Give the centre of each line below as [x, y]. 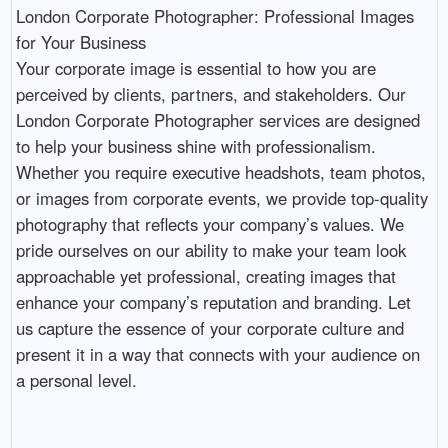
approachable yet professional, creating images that [205, 275]
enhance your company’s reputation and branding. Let [213, 301]
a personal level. [76, 379]
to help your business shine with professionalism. [195, 145]
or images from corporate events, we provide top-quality [221, 197]
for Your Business [80, 41]
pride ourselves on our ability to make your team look [210, 249]
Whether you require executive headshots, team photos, [220, 171]
